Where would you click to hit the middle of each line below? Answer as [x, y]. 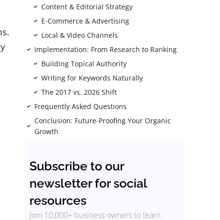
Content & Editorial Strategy [87, 6]
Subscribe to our [77, 166]
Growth [46, 131]
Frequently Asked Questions [81, 106]
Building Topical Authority [84, 63]
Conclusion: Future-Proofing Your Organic [102, 120]
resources [58, 200]
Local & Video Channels [80, 35]
